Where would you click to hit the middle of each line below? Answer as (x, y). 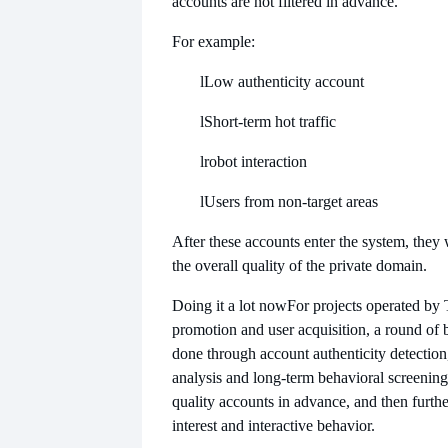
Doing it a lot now (229, 305)
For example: (213, 41)
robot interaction (255, 161)
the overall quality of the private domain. (299, 265)
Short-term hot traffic (270, 121)
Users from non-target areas (291, 201)
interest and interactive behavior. (273, 425)
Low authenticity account (284, 81)
